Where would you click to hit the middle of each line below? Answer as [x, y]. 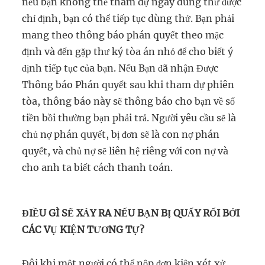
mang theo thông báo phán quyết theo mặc [123, 35]
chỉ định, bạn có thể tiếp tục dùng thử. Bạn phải [128, 18]
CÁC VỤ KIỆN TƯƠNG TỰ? [83, 230]
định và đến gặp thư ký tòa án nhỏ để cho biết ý [128, 51]
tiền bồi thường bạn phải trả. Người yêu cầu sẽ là [129, 117]
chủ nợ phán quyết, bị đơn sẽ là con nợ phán [121, 134]
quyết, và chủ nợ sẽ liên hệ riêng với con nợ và [125, 151]
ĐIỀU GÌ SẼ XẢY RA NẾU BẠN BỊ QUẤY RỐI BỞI [131, 213]
